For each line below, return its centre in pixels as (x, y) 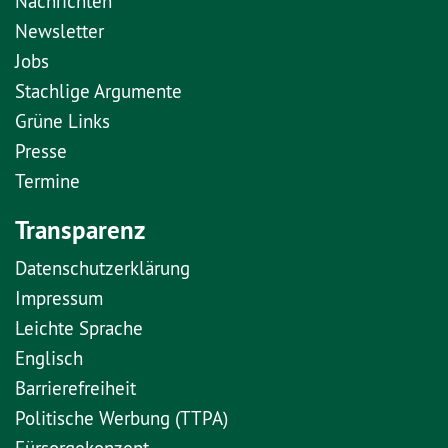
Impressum (59, 297)
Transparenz (80, 229)
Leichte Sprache (79, 327)
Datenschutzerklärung (102, 267)
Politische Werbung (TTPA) (121, 417)
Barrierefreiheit (75, 387)
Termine (47, 180)
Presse (41, 150)
